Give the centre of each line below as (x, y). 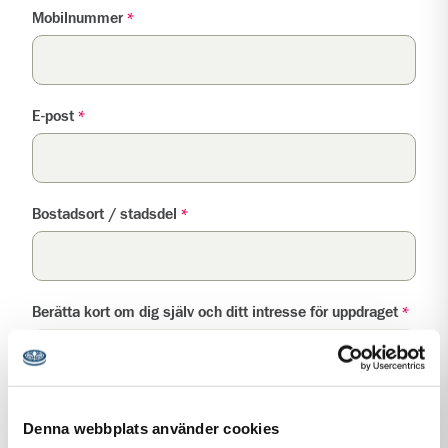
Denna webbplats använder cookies (151, 428)
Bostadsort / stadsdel (104, 214)
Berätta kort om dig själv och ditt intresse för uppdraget (215, 312)
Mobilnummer (77, 18)
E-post (53, 116)
